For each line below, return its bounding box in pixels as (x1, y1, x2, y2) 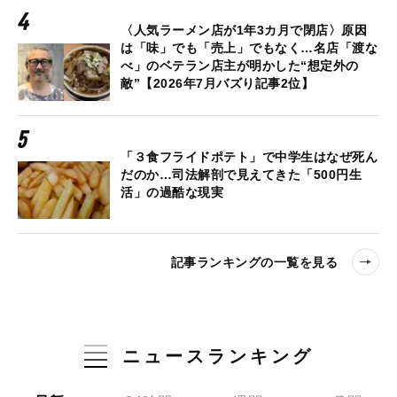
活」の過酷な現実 (121, 185, 223, 200)
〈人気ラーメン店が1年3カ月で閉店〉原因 (121, 23, 367, 38)
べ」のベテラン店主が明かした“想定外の (121, 58, 359, 74)
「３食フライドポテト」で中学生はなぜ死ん (121, 150, 378, 165)
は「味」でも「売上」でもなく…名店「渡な (121, 41, 378, 56)
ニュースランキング (121, 346, 314, 367)
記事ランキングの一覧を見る (170, 254, 338, 269)
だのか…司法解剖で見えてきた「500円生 (121, 167, 362, 183)
